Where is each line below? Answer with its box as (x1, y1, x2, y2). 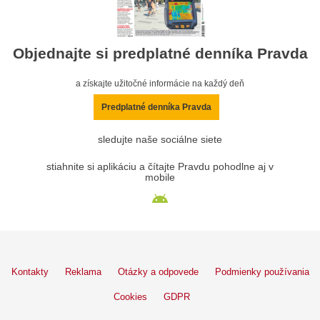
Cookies (114, 291, 147, 302)
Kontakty (11, 266, 49, 277)
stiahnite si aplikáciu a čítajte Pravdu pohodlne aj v (46, 161, 274, 172)
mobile (145, 171, 175, 183)
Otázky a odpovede (117, 266, 199, 277)
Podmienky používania (214, 266, 309, 277)
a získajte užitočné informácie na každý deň (76, 78, 244, 89)
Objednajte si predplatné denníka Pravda (12, 45, 308, 62)
